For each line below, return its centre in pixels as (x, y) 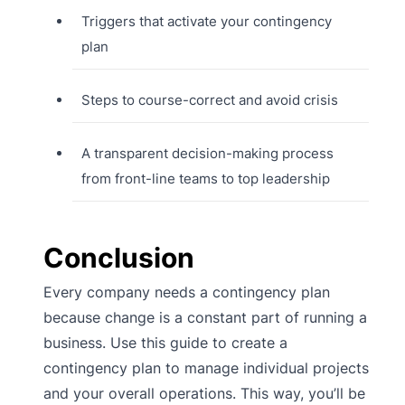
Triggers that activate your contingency (206, 22)
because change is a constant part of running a (205, 318)
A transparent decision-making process (207, 154)
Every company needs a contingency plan (187, 292)
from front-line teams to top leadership (205, 179)
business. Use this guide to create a (165, 343)
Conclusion (119, 258)
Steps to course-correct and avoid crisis (209, 100)
